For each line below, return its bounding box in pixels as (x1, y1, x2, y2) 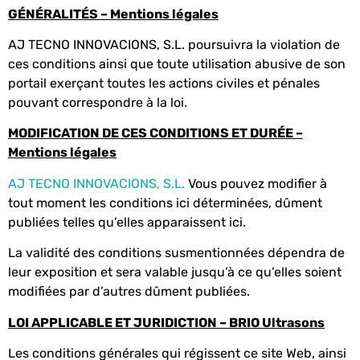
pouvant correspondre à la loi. (8, 95, 187, 111)
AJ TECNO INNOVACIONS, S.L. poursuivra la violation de (8, 37, 340, 53)
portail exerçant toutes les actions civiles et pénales (8, 76, 320, 92)
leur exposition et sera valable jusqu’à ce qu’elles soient (8, 264, 342, 280)
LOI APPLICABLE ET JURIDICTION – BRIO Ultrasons (8, 314, 325, 330)
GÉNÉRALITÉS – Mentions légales (8, 6, 219, 22)
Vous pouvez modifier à (188, 175, 327, 191)
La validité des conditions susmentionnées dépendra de (8, 245, 345, 261)
